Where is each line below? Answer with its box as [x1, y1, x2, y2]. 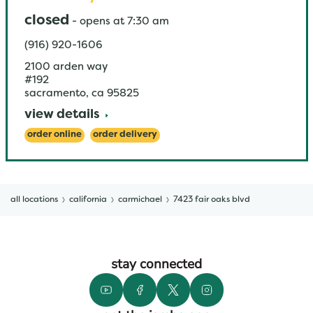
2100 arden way [24, 62, 108, 72]
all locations [10, 196, 58, 204]
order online [27, 131, 82, 139]
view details [24, 109, 100, 121]
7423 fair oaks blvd [173, 196, 250, 204]
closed [24, 15, 69, 27]
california [69, 196, 107, 204]
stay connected [111, 255, 202, 273]
